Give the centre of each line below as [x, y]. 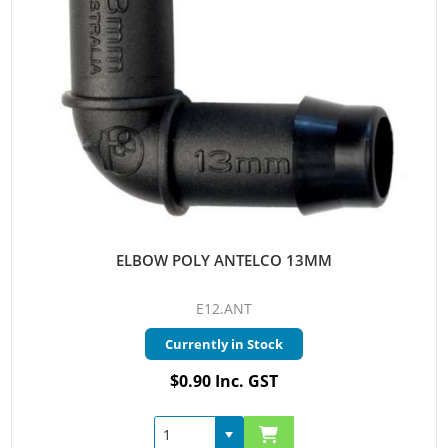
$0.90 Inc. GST [224, 381]
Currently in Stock [224, 344]
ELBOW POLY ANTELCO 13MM [224, 260]
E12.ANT [224, 309]
